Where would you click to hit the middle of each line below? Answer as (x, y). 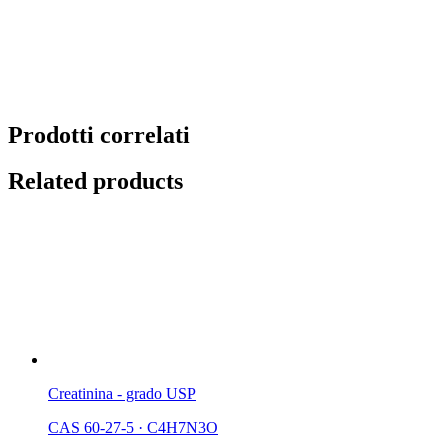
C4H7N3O (182, 428)
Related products (95, 181)
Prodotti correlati (99, 134)
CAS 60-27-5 (91, 428)
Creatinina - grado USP (122, 394)
